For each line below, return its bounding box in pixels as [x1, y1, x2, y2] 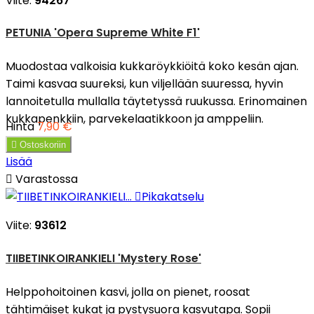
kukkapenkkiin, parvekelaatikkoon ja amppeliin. [6, 111, 264, 128]
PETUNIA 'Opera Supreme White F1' [6, 25, 200, 41]
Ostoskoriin [20, 139, 66, 151]
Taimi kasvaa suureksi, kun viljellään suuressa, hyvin [6, 76, 283, 93]
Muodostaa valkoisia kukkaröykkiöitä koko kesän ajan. [6, 58, 299, 75]
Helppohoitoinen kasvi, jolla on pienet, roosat [6, 283, 250, 300]
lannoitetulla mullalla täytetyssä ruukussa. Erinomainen [6, 93, 307, 110]
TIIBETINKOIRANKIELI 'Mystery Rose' [6, 250, 201, 266]
